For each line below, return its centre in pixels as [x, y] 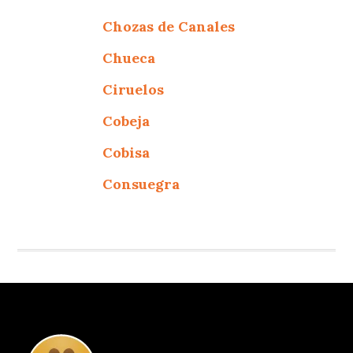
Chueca [129, 58]
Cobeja [126, 121]
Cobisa [126, 152]
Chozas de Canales [169, 26]
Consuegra [141, 184]
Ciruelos [134, 89]
